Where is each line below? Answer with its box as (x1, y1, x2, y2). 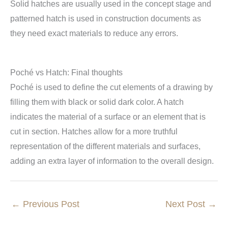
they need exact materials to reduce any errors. (10, 28, 178, 38)
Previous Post (20, 198, 79, 209)
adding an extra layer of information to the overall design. (10, 156, 214, 165)
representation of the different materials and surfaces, (10, 141, 201, 151)
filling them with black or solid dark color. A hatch (10, 97, 184, 106)
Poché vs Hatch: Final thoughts (10, 68, 123, 77)
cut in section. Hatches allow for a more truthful (10, 127, 178, 136)
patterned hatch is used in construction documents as (10, 14, 201, 23)
